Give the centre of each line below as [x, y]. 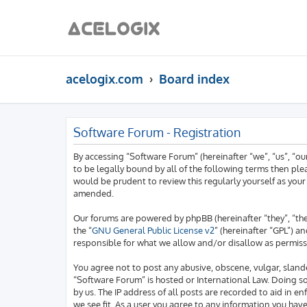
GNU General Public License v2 [153, 230]
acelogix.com [105, 78]
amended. [94, 193]
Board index [195, 78]
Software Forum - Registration [157, 132]
